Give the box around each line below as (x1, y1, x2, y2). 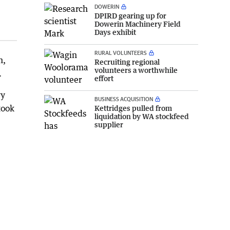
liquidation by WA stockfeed (94, 111, 189, 121)
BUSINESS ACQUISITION (94, 95, 153, 102)
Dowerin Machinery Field (94, 19, 181, 28)
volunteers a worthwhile (94, 65, 178, 74)
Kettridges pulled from (94, 103, 172, 112)
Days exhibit (94, 27, 136, 36)
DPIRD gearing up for (94, 11, 166, 20)
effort (94, 73, 113, 83)
